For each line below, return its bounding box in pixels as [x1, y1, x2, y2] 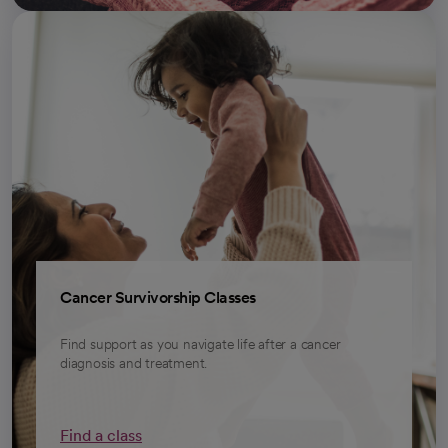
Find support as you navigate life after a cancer [60, 335, 341, 352]
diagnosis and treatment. [60, 354, 208, 371]
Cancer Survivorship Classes [60, 287, 256, 307]
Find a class [60, 425, 142, 445]
